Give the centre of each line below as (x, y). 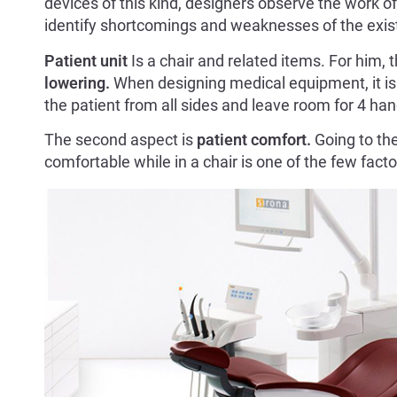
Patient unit (86, 60)
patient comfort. (252, 140)
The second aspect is (119, 140)
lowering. (77, 82)
